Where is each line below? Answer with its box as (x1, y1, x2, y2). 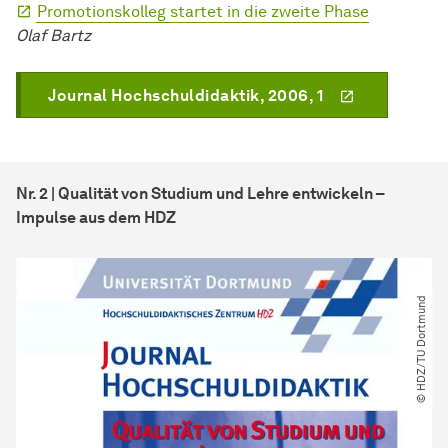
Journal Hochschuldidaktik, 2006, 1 (48, 85, 323, 105)
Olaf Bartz (16, 25, 91, 45)
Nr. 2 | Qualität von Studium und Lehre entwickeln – (16, 183, 384, 203)
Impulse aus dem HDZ (16, 207, 176, 227)
